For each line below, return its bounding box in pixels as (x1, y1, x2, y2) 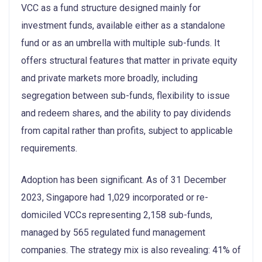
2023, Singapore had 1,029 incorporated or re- (21, 191, 208, 203)
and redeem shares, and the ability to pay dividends (21, 107, 231, 119)
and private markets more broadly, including (21, 72, 198, 84)
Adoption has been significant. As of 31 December (21, 174, 226, 185)
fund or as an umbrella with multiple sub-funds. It (21, 37, 220, 49)
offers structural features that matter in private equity (21, 54, 237, 66)
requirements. (21, 142, 77, 154)
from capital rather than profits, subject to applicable (21, 125, 233, 136)
